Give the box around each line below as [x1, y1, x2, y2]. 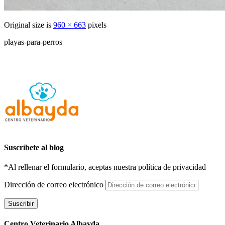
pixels [86, 21, 106, 30]
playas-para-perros [4, 38, 62, 47]
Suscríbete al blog [4, 143, 64, 152]
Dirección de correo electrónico [4, 180, 105, 189]
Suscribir [8, 199, 34, 207]
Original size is [4, 21, 53, 30]
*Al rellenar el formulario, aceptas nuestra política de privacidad [4, 162, 206, 171]
